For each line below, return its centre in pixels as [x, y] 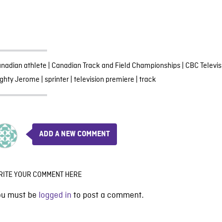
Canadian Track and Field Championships [116, 66]
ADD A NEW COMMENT [74, 134]
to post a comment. [107, 195]
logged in [55, 195]
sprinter [56, 80]
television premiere [104, 80]
